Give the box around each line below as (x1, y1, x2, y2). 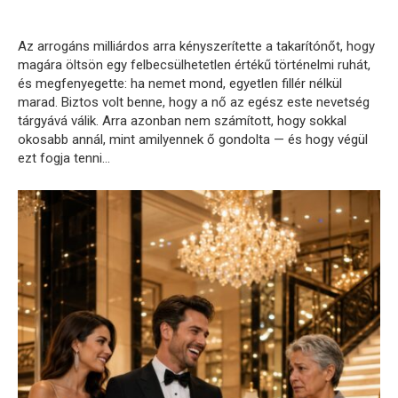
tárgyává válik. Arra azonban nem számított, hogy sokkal (18, 112, 346, 129)
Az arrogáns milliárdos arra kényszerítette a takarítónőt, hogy (18, 37, 375, 54)
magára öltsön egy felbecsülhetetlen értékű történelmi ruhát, (18, 56, 370, 73)
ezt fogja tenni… (18, 149, 110, 166)
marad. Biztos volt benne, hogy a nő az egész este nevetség (18, 93, 370, 110)
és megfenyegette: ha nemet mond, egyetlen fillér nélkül (18, 75, 342, 92)
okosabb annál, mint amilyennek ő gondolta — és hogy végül (18, 131, 368, 147)
